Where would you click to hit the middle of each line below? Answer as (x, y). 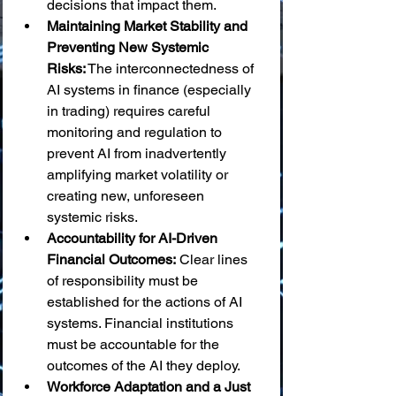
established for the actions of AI (146, 302)
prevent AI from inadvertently (138, 153)
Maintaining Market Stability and (149, 26)
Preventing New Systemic (129, 47)
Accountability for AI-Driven (134, 238)
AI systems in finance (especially (151, 90)
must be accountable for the (135, 344)
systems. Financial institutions (142, 323)
